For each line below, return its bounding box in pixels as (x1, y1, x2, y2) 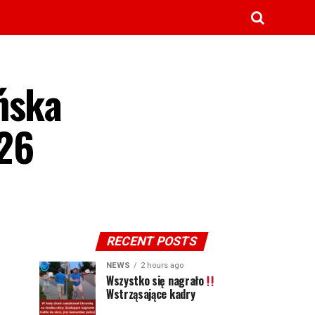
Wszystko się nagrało (106, 272, 204, 289)
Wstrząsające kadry (106, 285, 195, 302)
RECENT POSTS (105, 234, 199, 248)
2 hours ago (141, 261, 184, 270)
